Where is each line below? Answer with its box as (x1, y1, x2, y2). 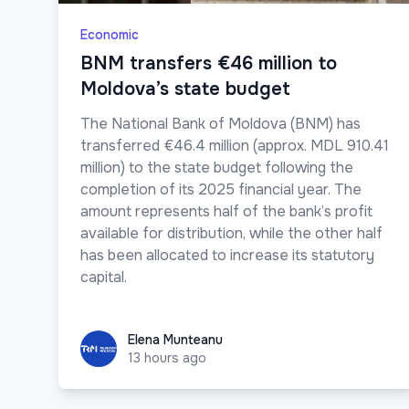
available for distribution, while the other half (80, 223, 383, 243)
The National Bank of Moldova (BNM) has (80, 113, 361, 133)
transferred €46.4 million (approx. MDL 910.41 (80, 135, 389, 155)
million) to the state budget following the (80, 157, 353, 177)
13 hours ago (128, 350, 206, 367)
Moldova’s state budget (80, 77, 290, 100)
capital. (80, 267, 127, 287)
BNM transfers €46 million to (80, 51, 337, 75)
